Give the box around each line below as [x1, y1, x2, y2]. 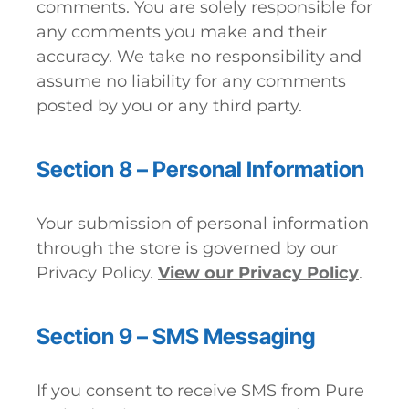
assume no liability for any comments [37, 71, 346, 91]
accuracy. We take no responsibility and [37, 47, 362, 67]
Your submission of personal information [37, 214, 369, 234]
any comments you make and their [37, 22, 327, 42]
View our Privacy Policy [158, 263, 359, 283]
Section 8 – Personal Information [37, 156, 364, 183]
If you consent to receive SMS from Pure [37, 381, 364, 401]
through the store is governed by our [37, 238, 338, 258]
